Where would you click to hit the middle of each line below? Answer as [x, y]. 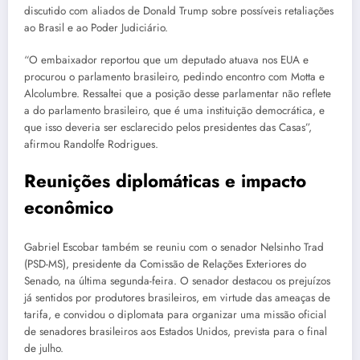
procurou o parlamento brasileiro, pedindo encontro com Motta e [174, 76]
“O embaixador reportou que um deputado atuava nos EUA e [166, 59]
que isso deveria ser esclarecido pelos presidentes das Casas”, [168, 127]
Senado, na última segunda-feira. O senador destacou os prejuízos [177, 281]
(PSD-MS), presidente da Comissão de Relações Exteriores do [165, 264]
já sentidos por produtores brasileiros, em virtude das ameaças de [177, 298]
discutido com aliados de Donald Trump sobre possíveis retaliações [179, 10]
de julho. [44, 349]
